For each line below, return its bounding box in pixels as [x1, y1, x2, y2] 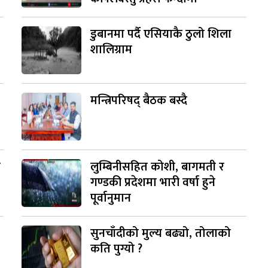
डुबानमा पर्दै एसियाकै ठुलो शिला [90, 23, 232, 44]
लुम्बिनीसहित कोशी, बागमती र [90, 156, 224, 177]
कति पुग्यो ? [90, 238, 142, 259]
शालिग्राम [90, 39, 132, 60]
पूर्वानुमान [90, 187, 131, 208]
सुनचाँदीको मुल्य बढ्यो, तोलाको [90, 223, 231, 243]
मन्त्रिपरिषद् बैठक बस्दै [90, 90, 187, 111]
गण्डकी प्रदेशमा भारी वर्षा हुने [90, 172, 215, 193]
